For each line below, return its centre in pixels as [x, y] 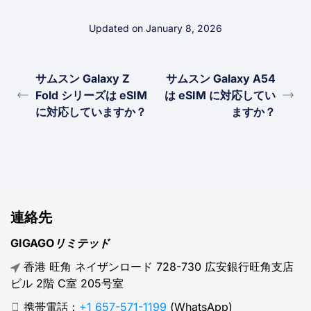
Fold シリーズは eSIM [91, 95]
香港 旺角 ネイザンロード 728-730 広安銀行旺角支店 [157, 266]
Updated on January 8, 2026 [155, 28]
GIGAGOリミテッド [60, 243]
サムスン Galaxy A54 [221, 79]
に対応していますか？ [91, 112]
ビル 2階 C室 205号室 [67, 283]
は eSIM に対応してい [220, 95]
